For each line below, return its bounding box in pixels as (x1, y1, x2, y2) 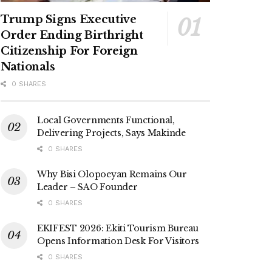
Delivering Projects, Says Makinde (37, 127, 186, 138)
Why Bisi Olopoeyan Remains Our (37, 168, 187, 180)
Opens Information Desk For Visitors (37, 235, 200, 246)
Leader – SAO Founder (37, 181, 138, 192)
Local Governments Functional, (37, 114, 175, 126)
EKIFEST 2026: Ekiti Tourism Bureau (37, 222, 199, 234)
